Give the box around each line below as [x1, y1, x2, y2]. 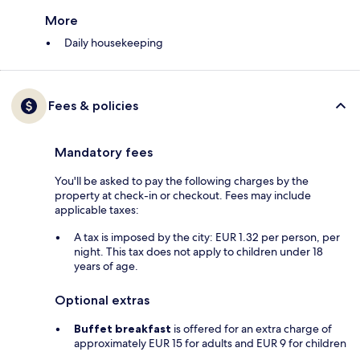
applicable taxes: [55, 202, 139, 218]
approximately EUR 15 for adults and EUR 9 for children [74, 336, 346, 351]
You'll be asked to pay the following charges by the [55, 174, 309, 189]
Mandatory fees [55, 145, 153, 161]
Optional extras [55, 292, 149, 309]
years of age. [74, 259, 138, 274]
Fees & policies [48, 98, 138, 114]
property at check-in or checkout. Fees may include [55, 188, 311, 203]
